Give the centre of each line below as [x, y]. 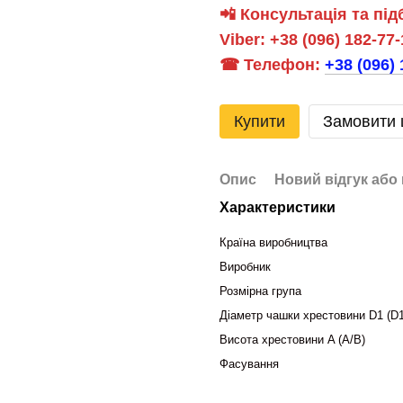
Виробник [247, 267]
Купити [260, 121]
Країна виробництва [273, 242]
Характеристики [278, 207]
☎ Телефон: [272, 65]
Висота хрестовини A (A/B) [292, 340]
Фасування [249, 364]
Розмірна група [262, 291]
